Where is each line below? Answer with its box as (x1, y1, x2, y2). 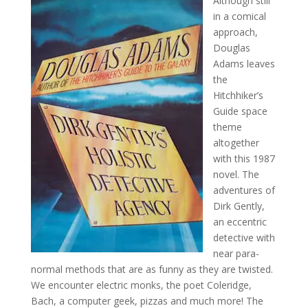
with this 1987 (212, 151, 275, 165)
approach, (212, 25, 258, 38)
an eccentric (212, 214, 267, 228)
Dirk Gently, (212, 199, 265, 212)
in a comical (212, 9, 266, 23)
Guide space (212, 104, 267, 118)
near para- (212, 246, 259, 260)
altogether (212, 135, 259, 149)
